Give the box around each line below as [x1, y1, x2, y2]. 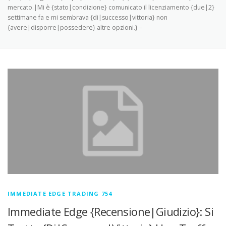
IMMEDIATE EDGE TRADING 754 [8, 190, 112, 197]
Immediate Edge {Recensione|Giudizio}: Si [8, 204, 213, 219]
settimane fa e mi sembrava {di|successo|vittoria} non [8, 13, 167, 22]
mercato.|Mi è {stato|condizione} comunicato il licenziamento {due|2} [8, 3, 214, 12]
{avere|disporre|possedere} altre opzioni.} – [8, 23, 142, 32]
